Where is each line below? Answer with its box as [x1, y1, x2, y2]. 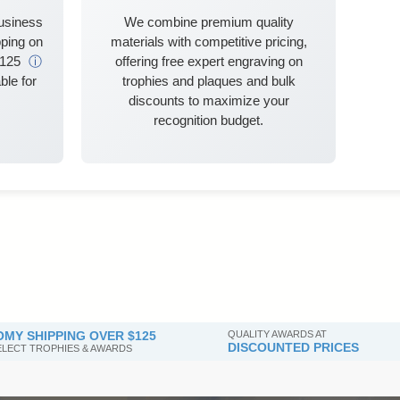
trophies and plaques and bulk [121, 72, 296, 88]
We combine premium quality [123, 13, 294, 29]
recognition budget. [154, 112, 263, 128]
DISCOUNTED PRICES [228, 339, 360, 354]
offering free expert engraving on [114, 53, 303, 69]
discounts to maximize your [128, 92, 289, 108]
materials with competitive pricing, [110, 33, 307, 49]
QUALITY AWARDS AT [228, 328, 328, 339]
